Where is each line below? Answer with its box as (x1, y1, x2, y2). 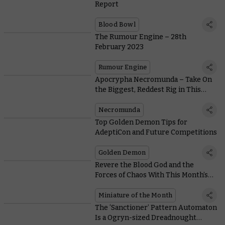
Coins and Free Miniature (94, 181, 179, 190)
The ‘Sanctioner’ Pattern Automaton (94, 203, 217, 212)
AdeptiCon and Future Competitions (94, 128, 217, 137)
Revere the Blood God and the (94, 161, 194, 170)
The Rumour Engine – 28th (94, 33, 186, 42)
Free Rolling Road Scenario (94, 95, 185, 104)
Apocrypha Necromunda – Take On (94, 75, 212, 84)
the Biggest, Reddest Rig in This (94, 85, 201, 94)
